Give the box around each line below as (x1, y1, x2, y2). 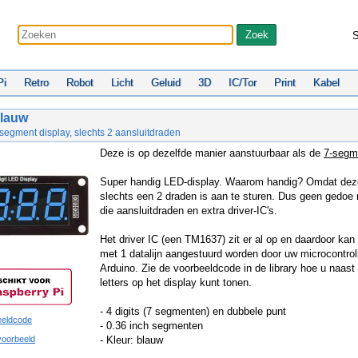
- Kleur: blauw (100, 334, 163, 346)
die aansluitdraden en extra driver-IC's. (100, 205, 277, 217)
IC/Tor (229, 77, 257, 89)
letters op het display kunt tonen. (100, 276, 252, 288)
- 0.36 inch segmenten (100, 320, 203, 332)
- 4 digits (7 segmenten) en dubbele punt (100, 305, 286, 317)
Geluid (151, 77, 181, 89)
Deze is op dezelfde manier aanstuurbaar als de (100, 147, 324, 159)
